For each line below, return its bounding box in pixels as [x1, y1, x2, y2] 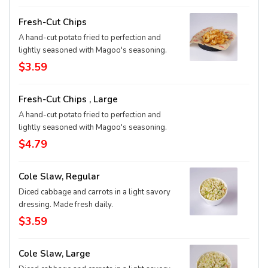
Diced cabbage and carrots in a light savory [19, 187, 170, 197]
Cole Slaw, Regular [19, 170, 100, 182]
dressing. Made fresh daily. [19, 199, 113, 210]
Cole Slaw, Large [19, 248, 90, 260]
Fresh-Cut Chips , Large [19, 93, 118, 105]
